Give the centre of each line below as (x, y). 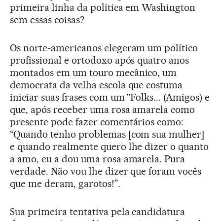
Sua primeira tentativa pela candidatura (98, 211)
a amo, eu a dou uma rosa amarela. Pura (98, 159)
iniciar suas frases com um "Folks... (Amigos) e (110, 97)
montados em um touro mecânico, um (93, 72)
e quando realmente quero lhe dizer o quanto (110, 146)
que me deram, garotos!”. (65, 183)
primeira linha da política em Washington (103, 7)
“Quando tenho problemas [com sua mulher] (107, 134)
